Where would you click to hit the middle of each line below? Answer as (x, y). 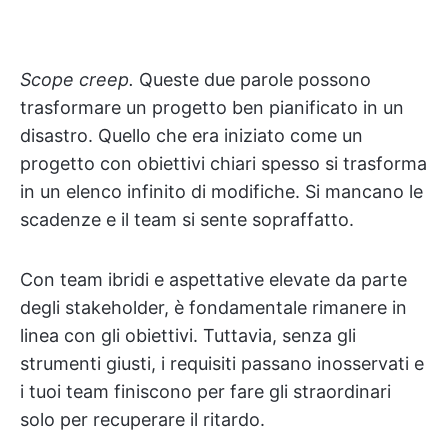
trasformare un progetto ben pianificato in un (212, 107)
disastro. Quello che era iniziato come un (191, 135)
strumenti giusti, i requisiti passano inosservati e (222, 363)
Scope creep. (79, 79)
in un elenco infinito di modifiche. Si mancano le (221, 191)
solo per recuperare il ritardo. (142, 419)
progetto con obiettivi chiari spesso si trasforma (223, 163)
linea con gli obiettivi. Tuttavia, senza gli (188, 335)
